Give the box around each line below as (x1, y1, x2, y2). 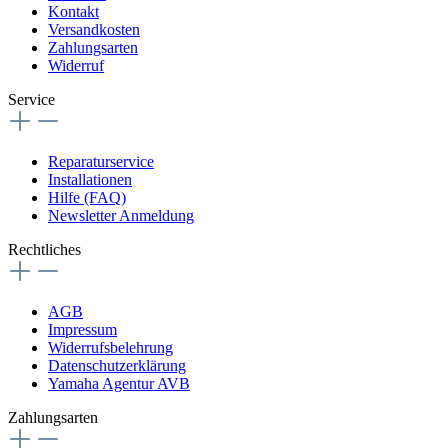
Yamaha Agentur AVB (48, 374, 190, 392)
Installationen (48, 170, 132, 188)
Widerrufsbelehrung (48, 338, 173, 356)
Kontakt (48, 2, 99, 20)
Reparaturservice (48, 152, 154, 170)
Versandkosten (48, 20, 140, 38)
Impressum (48, 320, 117, 338)
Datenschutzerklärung (48, 356, 186, 374)
